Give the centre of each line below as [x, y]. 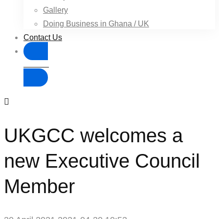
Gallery [55, 10]
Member [39, 186]
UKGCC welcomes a [93, 135]
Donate [36, 64]
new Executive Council [102, 161]
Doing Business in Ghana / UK [96, 24]
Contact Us [43, 37]
